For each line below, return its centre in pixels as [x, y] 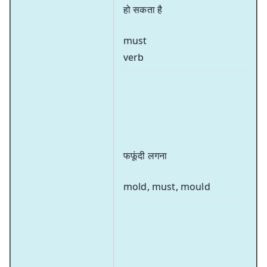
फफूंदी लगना [145, 155]
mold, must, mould [167, 186]
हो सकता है [143, 9]
